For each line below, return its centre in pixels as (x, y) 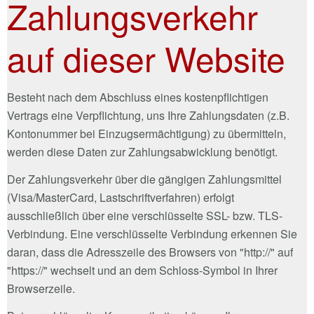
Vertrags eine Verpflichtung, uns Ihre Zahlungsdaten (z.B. (148, 115)
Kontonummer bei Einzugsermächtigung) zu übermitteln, (146, 133)
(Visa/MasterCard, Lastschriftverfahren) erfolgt (121, 197)
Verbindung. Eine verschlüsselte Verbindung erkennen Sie (152, 233)
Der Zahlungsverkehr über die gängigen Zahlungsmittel (144, 179)
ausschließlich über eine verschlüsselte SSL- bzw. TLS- (145, 215)
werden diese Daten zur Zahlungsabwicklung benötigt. (142, 151)
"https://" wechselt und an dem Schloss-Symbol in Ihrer (142, 270)
